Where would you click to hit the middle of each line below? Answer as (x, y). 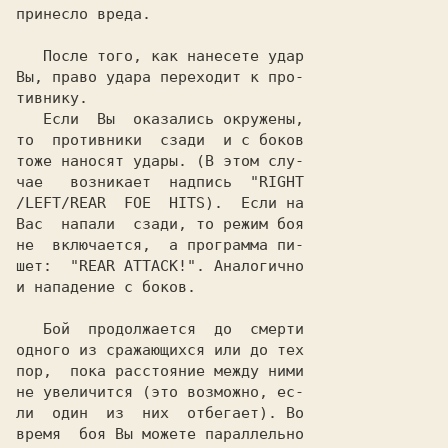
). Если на (254, 203)
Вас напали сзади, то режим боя (160, 224)
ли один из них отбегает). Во (160, 413)
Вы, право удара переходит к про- (160, 77)
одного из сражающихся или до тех (160, 350)
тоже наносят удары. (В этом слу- (160, 161)
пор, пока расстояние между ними (160, 371)
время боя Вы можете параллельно (160, 434)
